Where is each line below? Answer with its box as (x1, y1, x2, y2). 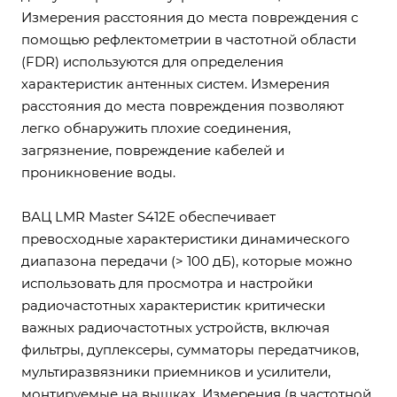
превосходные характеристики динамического (21, 230, 350, 247)
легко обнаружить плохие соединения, (21, 120, 291, 136)
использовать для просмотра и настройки (21, 275, 313, 292)
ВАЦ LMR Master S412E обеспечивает (21, 208, 276, 225)
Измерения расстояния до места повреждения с (21, 9, 358, 26)
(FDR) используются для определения (21, 53, 284, 70)
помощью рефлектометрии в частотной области (21, 31, 356, 48)
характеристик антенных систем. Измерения (21, 75, 330, 92)
